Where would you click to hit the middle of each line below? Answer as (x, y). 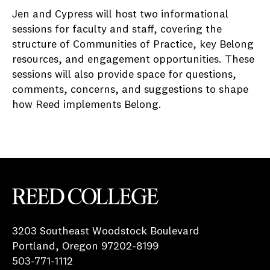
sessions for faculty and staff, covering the (117, 30)
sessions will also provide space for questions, (124, 75)
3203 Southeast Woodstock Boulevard (106, 231)
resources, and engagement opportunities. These (133, 60)
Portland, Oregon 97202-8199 (85, 246)
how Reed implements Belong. (88, 105)
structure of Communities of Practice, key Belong (133, 45)
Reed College (44, 211)
